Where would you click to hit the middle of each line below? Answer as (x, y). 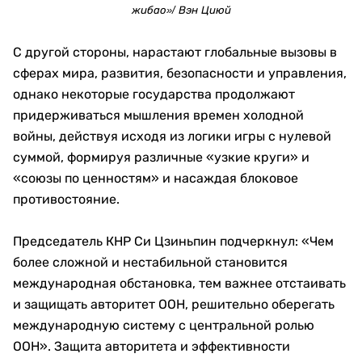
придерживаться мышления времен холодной (158, 116)
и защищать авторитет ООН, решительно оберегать (174, 305)
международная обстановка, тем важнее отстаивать (179, 284)
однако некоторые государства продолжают (154, 95)
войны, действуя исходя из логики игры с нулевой (172, 137)
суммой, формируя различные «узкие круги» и (161, 158)
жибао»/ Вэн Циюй (181, 11)
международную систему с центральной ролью (164, 326)
